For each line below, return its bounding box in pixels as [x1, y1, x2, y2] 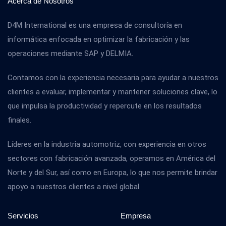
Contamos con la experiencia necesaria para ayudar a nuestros [8, 73, 218, 82]
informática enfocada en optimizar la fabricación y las [8, 35, 190, 44]
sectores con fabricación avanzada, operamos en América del [8, 154, 215, 163]
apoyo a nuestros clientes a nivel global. [8, 182, 141, 191]
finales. [8, 116, 31, 125]
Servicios [8, 211, 38, 220]
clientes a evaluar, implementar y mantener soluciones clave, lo [8, 87, 217, 96]
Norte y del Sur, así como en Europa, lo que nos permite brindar [8, 168, 217, 177]
